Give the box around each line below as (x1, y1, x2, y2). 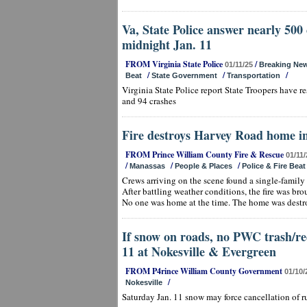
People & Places (175, 162, 232, 170)
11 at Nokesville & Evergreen (122, 243, 276, 260)
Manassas (130, 162, 165, 170)
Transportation (227, 71, 280, 79)
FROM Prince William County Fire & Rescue (125, 149, 286, 160)
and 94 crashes (122, 95, 176, 107)
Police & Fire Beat (242, 162, 306, 170)
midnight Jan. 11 (122, 36, 212, 53)
